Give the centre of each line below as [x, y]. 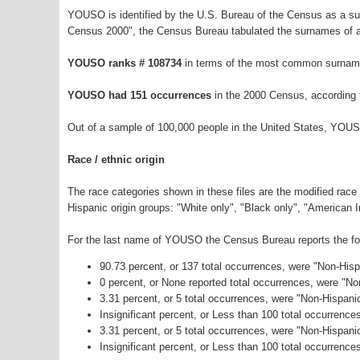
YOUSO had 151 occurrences [139, 96]
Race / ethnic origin [116, 160]
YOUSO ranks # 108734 [126, 63]
